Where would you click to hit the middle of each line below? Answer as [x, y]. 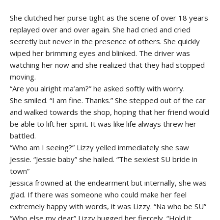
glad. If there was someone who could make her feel [98, 194]
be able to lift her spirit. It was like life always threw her [103, 124]
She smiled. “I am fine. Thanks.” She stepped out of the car [108, 100]
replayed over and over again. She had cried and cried [100, 29]
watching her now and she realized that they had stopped [107, 65]
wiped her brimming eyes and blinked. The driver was [100, 53]
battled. [23, 135]
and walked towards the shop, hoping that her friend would [110, 112]
